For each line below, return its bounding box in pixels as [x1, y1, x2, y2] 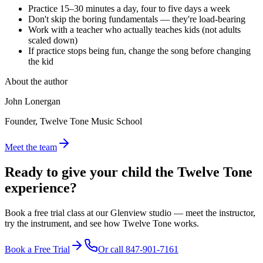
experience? [5, 180, 77, 195]
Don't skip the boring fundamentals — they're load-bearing [28, 14, 245, 24]
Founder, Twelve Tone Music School [5, 116, 142, 126]
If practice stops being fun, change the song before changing [28, 45, 251, 56]
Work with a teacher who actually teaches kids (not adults [28, 24, 241, 35]
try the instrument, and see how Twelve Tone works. [5, 218, 199, 228]
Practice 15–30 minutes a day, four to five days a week [28, 3, 230, 14]
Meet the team [5, 141, 57, 152]
